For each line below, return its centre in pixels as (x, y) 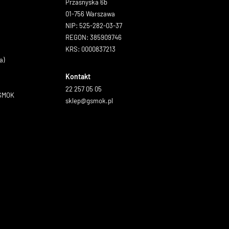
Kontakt (78, 76)
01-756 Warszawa (90, 14)
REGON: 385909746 (94, 37)
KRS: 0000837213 (90, 49)
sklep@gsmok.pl (89, 101)
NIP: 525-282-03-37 (94, 26)
